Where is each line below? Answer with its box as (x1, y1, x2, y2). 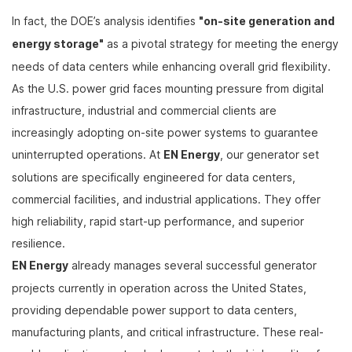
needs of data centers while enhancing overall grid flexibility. (12, 59, 331, 75)
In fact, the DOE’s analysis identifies (12, 13, 199, 29)
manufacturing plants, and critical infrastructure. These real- (12, 324, 324, 340)
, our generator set (220, 147, 319, 163)
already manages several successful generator (68, 258, 317, 273)
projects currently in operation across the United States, (12, 280, 306, 296)
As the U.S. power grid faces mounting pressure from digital (12, 81, 324, 97)
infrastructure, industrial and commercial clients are (12, 103, 277, 119)
